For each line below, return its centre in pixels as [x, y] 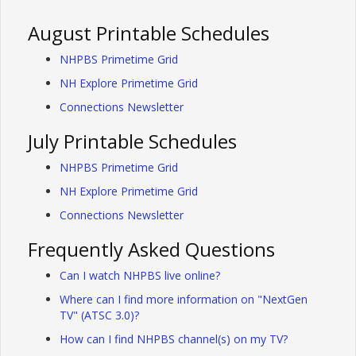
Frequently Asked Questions [151, 249]
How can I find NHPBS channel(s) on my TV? [174, 339]
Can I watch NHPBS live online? [140, 275]
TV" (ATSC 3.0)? [99, 315]
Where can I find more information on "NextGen [184, 299]
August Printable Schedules [149, 33]
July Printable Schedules [132, 141]
